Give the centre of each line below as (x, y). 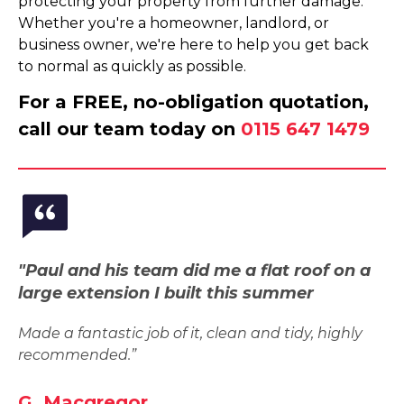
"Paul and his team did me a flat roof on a (194, 271)
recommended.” (77, 355)
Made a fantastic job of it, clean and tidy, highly (190, 333)
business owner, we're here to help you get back (193, 45)
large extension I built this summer (166, 293)
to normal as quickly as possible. (132, 66)
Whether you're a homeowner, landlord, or (174, 23)
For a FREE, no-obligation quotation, (193, 102)
